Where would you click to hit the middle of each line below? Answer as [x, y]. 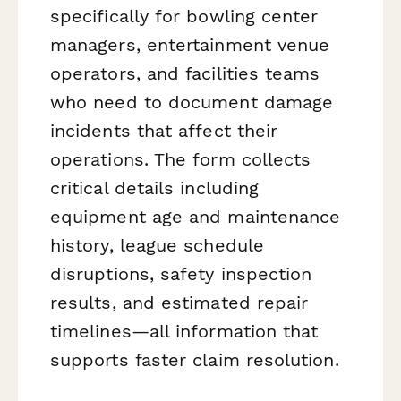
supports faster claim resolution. [195, 359]
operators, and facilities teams [185, 73]
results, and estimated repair [179, 302]
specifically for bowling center [184, 16]
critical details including [155, 188]
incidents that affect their [164, 130]
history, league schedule [157, 245]
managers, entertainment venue [190, 44]
